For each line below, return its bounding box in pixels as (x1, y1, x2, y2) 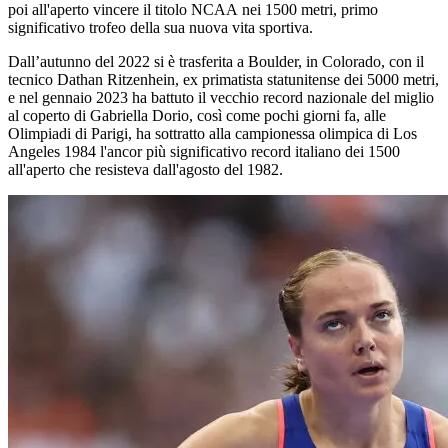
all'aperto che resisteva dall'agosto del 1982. (8, 161, 283, 178)
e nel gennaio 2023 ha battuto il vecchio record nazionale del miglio (8, 89, 434, 106)
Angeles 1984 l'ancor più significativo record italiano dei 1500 (8, 143, 400, 160)
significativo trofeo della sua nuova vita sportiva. (8, 19, 313, 36)
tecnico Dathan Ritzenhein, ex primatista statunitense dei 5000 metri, (8, 71, 439, 88)
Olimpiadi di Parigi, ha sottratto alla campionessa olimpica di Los (8, 125, 417, 142)
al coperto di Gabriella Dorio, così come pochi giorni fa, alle (8, 107, 386, 124)
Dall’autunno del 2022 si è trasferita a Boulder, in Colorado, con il (8, 53, 424, 70)
